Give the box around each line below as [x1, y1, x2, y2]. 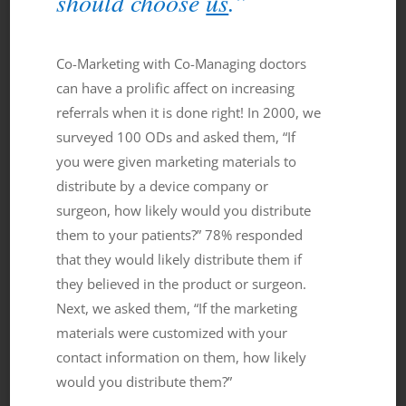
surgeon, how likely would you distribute [56, 200, 312, 219]
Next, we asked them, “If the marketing [56, 298, 298, 317]
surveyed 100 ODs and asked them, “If [56, 127, 296, 146]
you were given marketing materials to [56, 151, 297, 170]
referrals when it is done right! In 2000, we [56, 102, 322, 121]
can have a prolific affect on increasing [56, 78, 295, 97]
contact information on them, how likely [56, 347, 307, 366]
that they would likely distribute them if [56, 249, 303, 268]
